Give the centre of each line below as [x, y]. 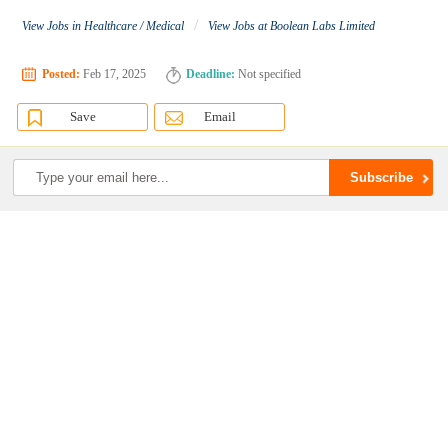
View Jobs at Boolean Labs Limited [292, 26]
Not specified [268, 74]
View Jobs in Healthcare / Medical [103, 26]
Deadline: [211, 74]
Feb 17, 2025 [113, 74]
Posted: [61, 74]
